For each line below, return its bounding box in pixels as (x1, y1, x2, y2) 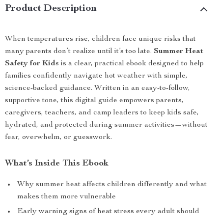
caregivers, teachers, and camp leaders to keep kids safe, (5, 109, 199, 117)
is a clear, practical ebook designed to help (59, 60, 204, 68)
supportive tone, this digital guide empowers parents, (5, 97, 184, 105)
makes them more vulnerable (17, 193, 116, 201)
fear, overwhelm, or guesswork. (5, 134, 112, 141)
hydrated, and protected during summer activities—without (5, 121, 208, 129)
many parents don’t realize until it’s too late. (5, 48, 154, 55)
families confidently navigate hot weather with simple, (5, 72, 188, 80)
